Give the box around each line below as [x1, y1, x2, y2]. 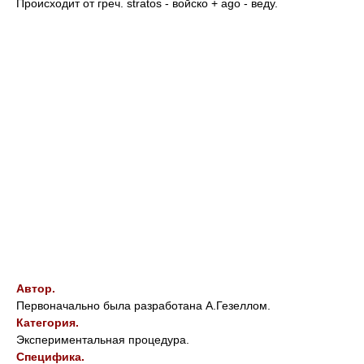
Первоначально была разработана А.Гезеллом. [16, 299, 271, 312]
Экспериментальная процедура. [16, 333, 189, 346]
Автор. [16, 282, 55, 295]
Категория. [16, 316, 79, 329]
